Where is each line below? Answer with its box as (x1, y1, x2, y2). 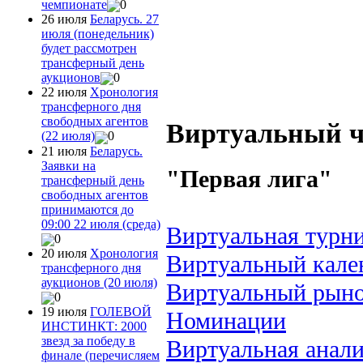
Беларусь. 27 (90, 11, 159, 26)
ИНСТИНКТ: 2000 (41, 319, 147, 334)
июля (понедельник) (41, 26, 154, 41)
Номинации (166, 306, 286, 335)
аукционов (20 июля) (41, 275, 157, 289)
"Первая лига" (166, 164, 332, 193)
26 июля (41, 11, 90, 26)
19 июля (41, 305, 90, 319)
